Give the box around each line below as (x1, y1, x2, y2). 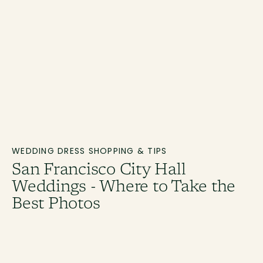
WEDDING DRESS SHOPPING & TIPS (12, 145, 167, 157)
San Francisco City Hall (12, 163, 186, 179)
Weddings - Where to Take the (12, 180, 235, 196)
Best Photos (12, 197, 100, 213)
